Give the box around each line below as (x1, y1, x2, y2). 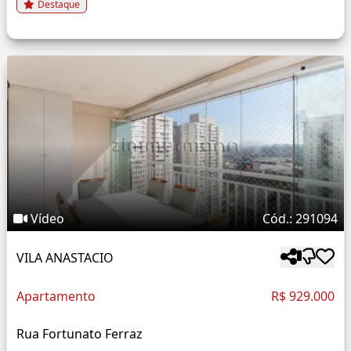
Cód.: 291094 (262, 210, 338, 228)
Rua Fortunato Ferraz (16, 325, 143, 343)
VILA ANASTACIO (16, 248, 114, 266)
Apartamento (16, 288, 96, 306)
